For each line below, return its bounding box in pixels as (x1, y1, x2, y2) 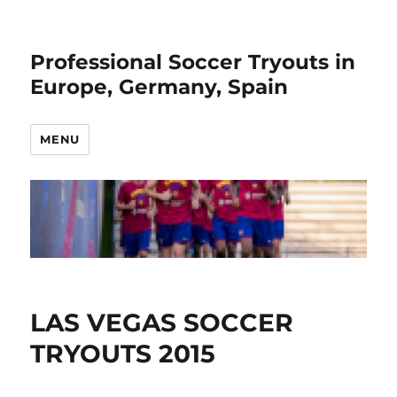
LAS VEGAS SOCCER (30, 307, 294, 339)
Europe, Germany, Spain (30, 74, 289, 99)
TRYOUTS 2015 (30, 339, 216, 370)
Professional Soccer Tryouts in (30, 50, 356, 74)
